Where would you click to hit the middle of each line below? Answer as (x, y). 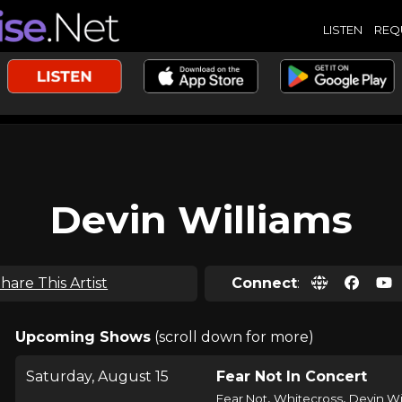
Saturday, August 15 (97, 376)
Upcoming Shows (83, 337)
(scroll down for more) (232, 337)
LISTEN (342, 29)
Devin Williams (201, 220)
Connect (265, 283)
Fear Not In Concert (291, 376)
